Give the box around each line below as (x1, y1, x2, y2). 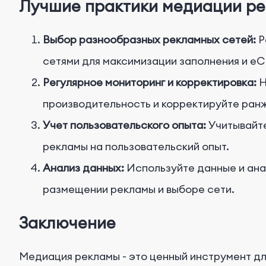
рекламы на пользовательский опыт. (43, 139, 229, 153)
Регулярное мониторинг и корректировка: (43, 75, 256, 89)
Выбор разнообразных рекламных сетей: (43, 32, 256, 46)
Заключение (19, 213, 116, 233)
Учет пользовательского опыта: (43, 118, 206, 132)
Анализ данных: (43, 160, 124, 175)
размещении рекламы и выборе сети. (43, 182, 235, 196)
